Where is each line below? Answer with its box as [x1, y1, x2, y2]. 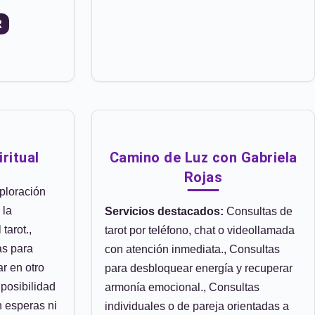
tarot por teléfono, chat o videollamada [105, 224, 295, 236]
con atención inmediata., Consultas [105, 243, 280, 255]
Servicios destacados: [105, 205, 224, 217]
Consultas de [224, 205, 292, 217]
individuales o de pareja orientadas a [105, 300, 289, 312]
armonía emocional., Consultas [105, 281, 259, 293]
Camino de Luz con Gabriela [109, 149, 297, 166]
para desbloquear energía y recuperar [105, 262, 292, 274]
